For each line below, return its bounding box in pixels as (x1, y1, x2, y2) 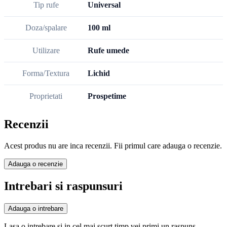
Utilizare (32, 46, 60, 55)
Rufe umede (88, 46, 129, 55)
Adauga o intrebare (8, 204, 63, 212)
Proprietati (29, 92, 62, 101)
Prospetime (88, 92, 126, 101)
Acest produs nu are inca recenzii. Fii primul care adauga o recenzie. (4, 141, 222, 150)
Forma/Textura (22, 69, 69, 78)
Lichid (88, 69, 110, 78)
